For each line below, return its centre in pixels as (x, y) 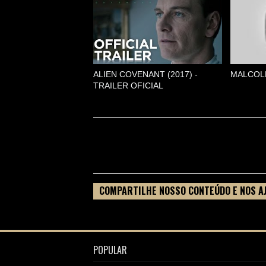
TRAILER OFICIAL (128, 85)
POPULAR (110, 250)
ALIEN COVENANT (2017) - (145, 74)
